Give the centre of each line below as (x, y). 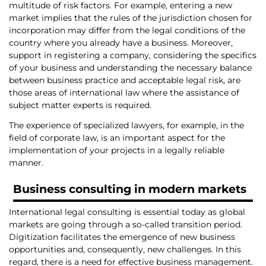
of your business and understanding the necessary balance (130, 67)
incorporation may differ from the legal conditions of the (127, 30)
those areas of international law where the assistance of (124, 92)
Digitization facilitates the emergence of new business (122, 237)
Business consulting (72, 189)
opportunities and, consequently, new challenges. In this (125, 249)
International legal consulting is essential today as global (127, 212)
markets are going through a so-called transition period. (126, 224)
